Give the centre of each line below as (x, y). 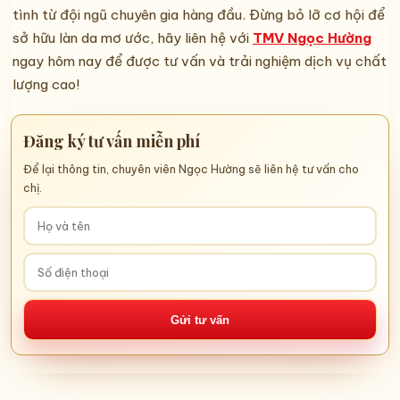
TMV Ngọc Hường (312, 38)
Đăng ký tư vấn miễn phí (112, 141)
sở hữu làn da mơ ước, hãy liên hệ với (133, 38)
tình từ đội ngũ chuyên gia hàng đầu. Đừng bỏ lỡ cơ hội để (199, 15)
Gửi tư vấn (200, 320)
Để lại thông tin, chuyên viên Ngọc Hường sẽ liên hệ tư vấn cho (191, 170)
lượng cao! (46, 85)
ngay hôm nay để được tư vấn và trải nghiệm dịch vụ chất (200, 62)
